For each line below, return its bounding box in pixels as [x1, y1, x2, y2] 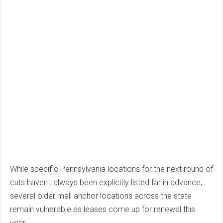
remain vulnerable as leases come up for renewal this [10, 205, 195, 215]
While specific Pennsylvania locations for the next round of [10, 164, 213, 174]
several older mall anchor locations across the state [10, 191, 192, 201]
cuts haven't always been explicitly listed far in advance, [10, 178, 202, 188]
